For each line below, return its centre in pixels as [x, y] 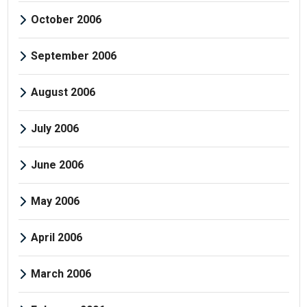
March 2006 [61, 273]
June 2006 [57, 164]
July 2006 [54, 128]
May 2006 [55, 201]
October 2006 [66, 19]
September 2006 [73, 56]
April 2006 [56, 237]
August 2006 [63, 92]
